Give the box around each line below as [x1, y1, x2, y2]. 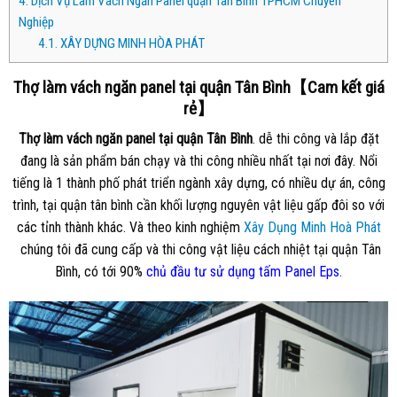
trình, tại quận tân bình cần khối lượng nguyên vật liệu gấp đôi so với [12, 197, 385, 214]
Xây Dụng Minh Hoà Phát [243, 219, 381, 237]
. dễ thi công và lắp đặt [252, 130, 379, 148]
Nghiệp [18, 13, 54, 30]
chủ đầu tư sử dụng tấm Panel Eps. [146, 263, 342, 281]
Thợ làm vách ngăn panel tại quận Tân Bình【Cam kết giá [12, 76, 385, 97]
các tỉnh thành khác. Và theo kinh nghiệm [16, 219, 244, 237]
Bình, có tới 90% [55, 263, 146, 281]
